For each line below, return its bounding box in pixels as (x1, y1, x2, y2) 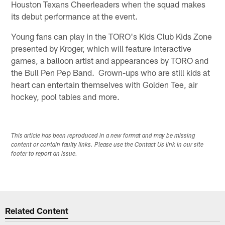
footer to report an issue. (11, 151, 78, 157)
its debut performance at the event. (11, 11, 138, 21)
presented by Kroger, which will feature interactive (11, 43, 192, 53)
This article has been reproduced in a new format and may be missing (11, 133, 196, 139)
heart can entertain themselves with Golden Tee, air (11, 79, 198, 89)
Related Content (5, 205, 69, 216)
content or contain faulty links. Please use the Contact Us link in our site (11, 142, 204, 148)
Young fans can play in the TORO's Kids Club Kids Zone (11, 31, 212, 41)
